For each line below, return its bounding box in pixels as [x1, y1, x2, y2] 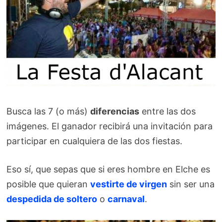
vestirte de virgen [90, 178, 167, 189]
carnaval [108, 193, 145, 204]
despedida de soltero [6, 193, 98, 204]
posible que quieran [6, 178, 91, 189]
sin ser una [167, 178, 215, 189]
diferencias [90, 106, 140, 116]
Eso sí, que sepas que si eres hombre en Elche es [6, 164, 211, 174]
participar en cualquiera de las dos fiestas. [6, 135, 183, 146]
